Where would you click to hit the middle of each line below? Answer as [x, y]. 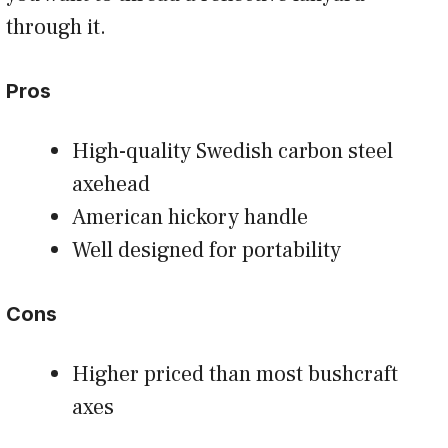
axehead [111, 183]
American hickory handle [190, 216]
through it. [56, 26]
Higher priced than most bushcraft [235, 373]
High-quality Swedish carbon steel [232, 150]
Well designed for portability [206, 249]
